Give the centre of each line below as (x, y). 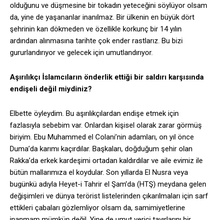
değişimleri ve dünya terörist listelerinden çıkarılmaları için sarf (109, 196)
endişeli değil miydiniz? (51, 89)
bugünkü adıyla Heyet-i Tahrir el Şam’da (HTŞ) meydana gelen (108, 184)
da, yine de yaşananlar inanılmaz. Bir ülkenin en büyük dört (102, 17)
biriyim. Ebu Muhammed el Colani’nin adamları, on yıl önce (102, 137)
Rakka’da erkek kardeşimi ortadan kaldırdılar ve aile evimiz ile (106, 161)
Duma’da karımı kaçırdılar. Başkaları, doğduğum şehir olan (101, 149)
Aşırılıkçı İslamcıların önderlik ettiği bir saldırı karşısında (107, 77)
